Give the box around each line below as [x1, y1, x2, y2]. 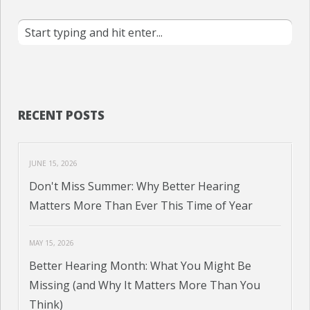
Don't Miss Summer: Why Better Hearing [29, 179, 241, 194]
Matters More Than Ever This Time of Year [29, 198, 253, 214]
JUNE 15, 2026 [29, 158, 78, 169]
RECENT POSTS [18, 107, 105, 124]
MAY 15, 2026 [29, 238, 75, 248]
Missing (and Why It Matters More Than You [29, 277, 261, 293]
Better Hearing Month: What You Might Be [29, 258, 252, 274]
